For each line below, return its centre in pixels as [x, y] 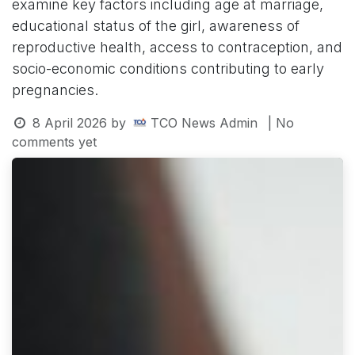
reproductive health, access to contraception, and [177, 47]
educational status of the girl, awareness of [156, 25]
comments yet [54, 141]
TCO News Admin [204, 122]
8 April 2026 [69, 122]
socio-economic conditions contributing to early [168, 68]
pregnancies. [55, 90]
